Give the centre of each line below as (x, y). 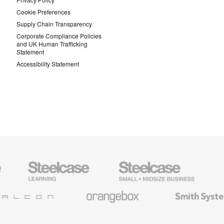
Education (35, 168)
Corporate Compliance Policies (59, 35)
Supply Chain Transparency (54, 23)
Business (124, 176)
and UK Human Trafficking (52, 43)
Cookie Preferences (43, 11)
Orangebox (81, 189)
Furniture (33, 176)
